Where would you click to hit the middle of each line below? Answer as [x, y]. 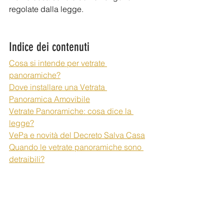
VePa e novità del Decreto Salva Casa [77, 135]
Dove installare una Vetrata [58, 87]
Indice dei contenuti [49, 47]
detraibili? [27, 159]
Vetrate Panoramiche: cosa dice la [71, 111]
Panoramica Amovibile [49, 99]
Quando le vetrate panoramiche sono [76, 147]
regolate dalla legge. [47, 9]
